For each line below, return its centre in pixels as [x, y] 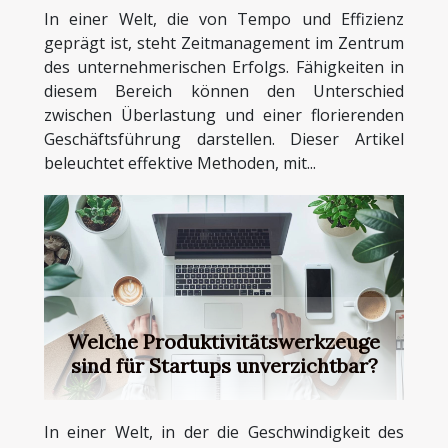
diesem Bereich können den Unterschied [224, 90]
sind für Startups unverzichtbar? [224, 366]
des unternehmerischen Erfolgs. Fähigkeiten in [224, 66]
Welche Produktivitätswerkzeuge [224, 342]
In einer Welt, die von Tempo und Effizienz [224, 18]
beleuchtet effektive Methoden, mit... [180, 162]
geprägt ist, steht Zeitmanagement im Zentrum [224, 42]
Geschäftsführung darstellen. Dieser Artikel [224, 138]
